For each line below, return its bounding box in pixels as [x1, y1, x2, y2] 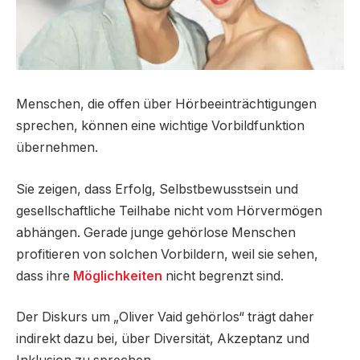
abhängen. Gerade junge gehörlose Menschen [16, 224, 296, 240]
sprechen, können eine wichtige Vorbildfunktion [16, 118, 305, 134]
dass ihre [16, 268, 73, 284]
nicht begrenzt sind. [162, 268, 284, 284]
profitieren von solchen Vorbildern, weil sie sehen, [16, 246, 318, 262]
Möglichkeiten [73, 268, 162, 284]
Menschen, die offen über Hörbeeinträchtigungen [16, 96, 317, 112]
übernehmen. [16, 140, 98, 156]
